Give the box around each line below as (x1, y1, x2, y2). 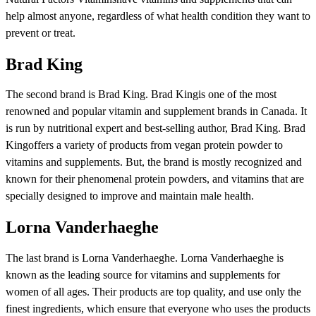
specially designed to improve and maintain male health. (6, 190, 254, 202)
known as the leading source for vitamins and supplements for (6, 269, 280, 281)
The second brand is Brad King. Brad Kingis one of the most (6, 88, 276, 101)
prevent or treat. (6, 26, 75, 39)
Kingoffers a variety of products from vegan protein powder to (6, 139, 283, 152)
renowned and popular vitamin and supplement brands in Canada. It (6, 105, 307, 118)
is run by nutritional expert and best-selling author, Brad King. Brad (6, 122, 305, 135)
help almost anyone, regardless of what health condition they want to (6, 9, 310, 22)
